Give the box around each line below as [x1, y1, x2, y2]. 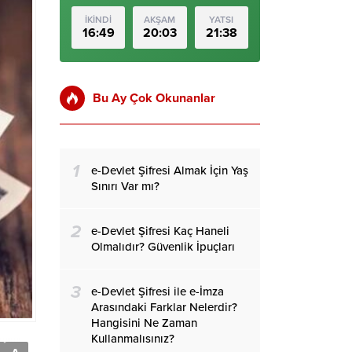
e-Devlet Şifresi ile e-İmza [91, 284, 224, 299]
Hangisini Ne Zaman [91, 316, 197, 330]
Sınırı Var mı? [91, 179, 159, 193]
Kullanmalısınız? [91, 332, 174, 346]
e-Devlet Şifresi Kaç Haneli [91, 224, 229, 238]
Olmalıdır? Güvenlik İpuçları [91, 240, 235, 254]
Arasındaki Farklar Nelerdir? [91, 300, 237, 314]
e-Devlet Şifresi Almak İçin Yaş [91, 163, 248, 178]
